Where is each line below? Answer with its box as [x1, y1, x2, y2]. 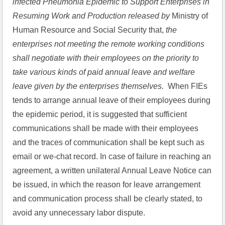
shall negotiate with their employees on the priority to [13, 54, 199, 62]
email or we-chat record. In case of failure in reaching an [13, 152, 211, 161]
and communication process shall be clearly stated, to [13, 194, 203, 203]
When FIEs [164, 82, 208, 90]
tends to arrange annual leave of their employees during [13, 96, 211, 104]
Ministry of [172, 12, 208, 20]
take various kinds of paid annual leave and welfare [13, 68, 195, 76]
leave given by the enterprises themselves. [13, 82, 164, 90]
